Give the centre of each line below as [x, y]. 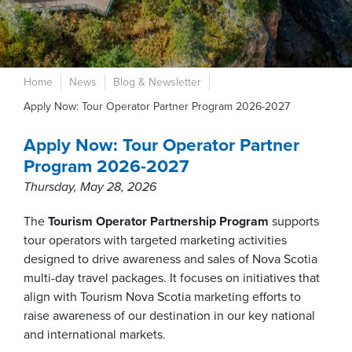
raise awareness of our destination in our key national [169, 316]
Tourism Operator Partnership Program [158, 222]
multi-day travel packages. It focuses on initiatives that [172, 278]
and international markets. [95, 335]
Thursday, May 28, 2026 [90, 187]
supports [294, 222]
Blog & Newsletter [157, 82]
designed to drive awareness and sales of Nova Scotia [170, 259]
